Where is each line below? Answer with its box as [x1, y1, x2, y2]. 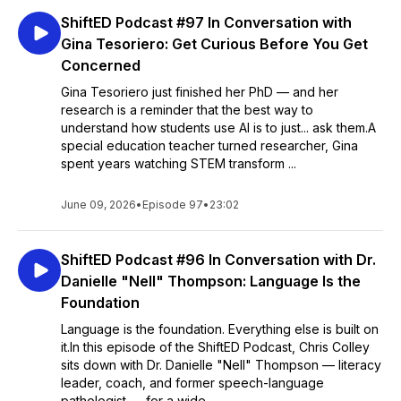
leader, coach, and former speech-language [61, 375, 324, 390]
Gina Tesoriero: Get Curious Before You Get [61, 35, 368, 53]
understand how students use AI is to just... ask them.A [61, 120, 376, 135]
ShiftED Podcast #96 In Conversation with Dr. [61, 251, 376, 269]
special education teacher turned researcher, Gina [61, 138, 358, 153]
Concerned [61, 56, 141, 74]
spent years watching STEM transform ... [61, 156, 296, 171]
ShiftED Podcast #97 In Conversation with [61, 13, 352, 31]
